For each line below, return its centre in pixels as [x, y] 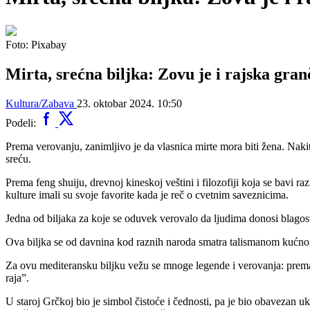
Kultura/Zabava [40, 103]
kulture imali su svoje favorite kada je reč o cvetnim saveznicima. [147, 194]
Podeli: [22, 122]
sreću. [18, 158]
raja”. [17, 277]
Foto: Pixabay [36, 44]
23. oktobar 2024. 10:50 [129, 103]
